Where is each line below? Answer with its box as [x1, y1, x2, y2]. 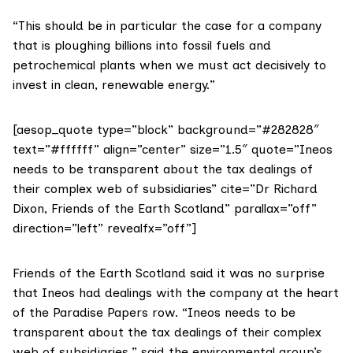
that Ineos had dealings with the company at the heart [13, 285, 339, 301]
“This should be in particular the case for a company [13, 18, 321, 34]
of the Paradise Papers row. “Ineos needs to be [13, 305, 295, 321]
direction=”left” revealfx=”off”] [13, 221, 196, 236]
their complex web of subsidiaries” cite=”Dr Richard [13, 181, 318, 197]
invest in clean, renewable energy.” [13, 77, 215, 93]
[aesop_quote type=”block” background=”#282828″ [13, 122, 319, 138]
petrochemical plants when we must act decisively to [13, 58, 326, 73]
